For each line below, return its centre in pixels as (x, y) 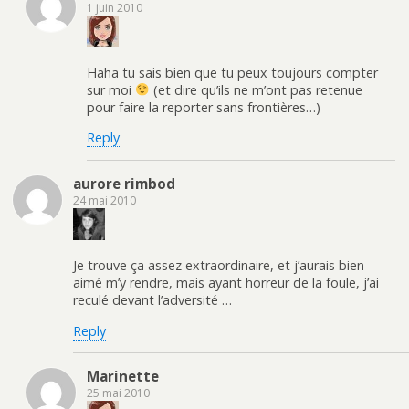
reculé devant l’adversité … (152, 300)
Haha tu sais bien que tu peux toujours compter (232, 72)
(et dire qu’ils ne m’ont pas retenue (257, 89)
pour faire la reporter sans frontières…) (204, 107)
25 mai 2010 (118, 393)
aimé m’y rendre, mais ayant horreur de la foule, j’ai (226, 283)
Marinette (123, 376)
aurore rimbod (124, 183)
